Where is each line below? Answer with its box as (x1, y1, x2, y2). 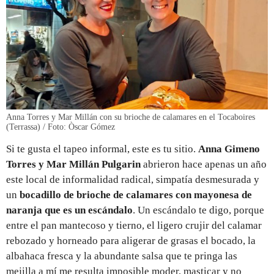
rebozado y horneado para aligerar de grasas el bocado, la (6, 234, 256, 246)
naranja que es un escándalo (6, 204, 133, 216)
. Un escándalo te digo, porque (133, 204, 264, 216)
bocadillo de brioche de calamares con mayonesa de (20, 188, 252, 201)
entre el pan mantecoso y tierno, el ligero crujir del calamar (6, 219, 262, 231)
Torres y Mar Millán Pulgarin (6, 158, 141, 170)
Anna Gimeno (198, 143, 260, 155)
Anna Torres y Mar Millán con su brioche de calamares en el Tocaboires (6, 112, 255, 122)
